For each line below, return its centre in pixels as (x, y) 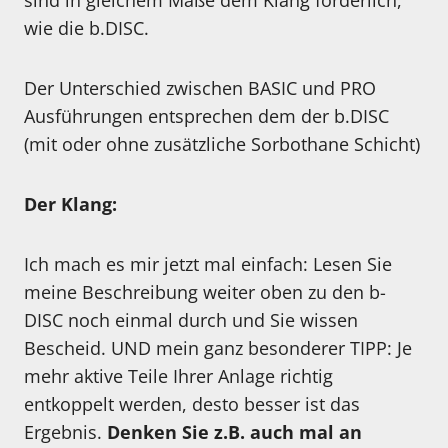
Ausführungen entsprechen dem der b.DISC (206, 116)
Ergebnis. (65, 432)
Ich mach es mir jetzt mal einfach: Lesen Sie (208, 264)
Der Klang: (70, 204)
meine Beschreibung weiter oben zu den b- (205, 292)
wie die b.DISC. (86, 28)
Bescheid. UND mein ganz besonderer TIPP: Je (218, 348)
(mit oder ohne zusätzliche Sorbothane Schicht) (222, 144)
